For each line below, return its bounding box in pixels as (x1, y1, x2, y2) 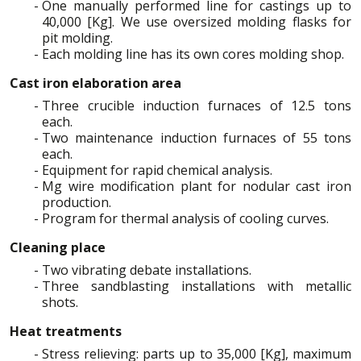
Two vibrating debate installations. (42, 260, 251, 279)
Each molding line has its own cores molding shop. (42, 44, 344, 63)
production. (42, 193, 111, 211)
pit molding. (42, 28, 113, 47)
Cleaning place (10, 238, 106, 256)
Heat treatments (10, 322, 122, 340)
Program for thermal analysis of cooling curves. (42, 209, 329, 227)
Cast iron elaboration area (10, 73, 181, 92)
